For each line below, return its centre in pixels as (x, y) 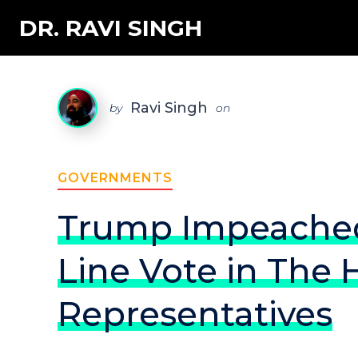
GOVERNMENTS (115, 178)
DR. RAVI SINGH (111, 28)
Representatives (195, 314)
